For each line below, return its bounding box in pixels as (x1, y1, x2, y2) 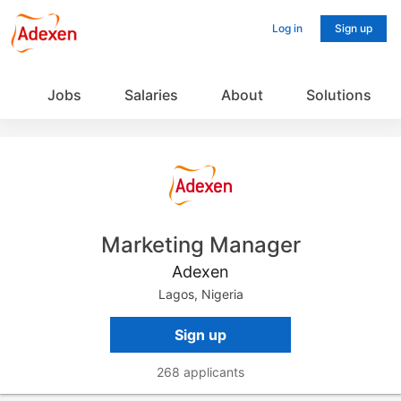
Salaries (124, 86, 178, 104)
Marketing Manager (100, 231, 301, 258)
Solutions (306, 86, 371, 104)
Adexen (172, 261, 229, 281)
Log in (272, 21, 303, 35)
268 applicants (157, 363, 244, 380)
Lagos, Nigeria (158, 286, 243, 302)
